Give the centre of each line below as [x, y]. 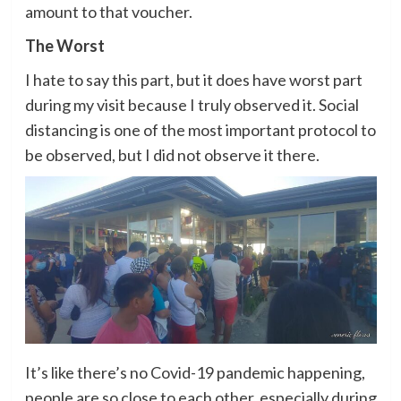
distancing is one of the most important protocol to [200, 129]
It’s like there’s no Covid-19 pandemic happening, [195, 372]
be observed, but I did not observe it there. [172, 154]
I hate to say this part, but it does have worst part [193, 79]
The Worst [64, 45]
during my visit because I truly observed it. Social [192, 104]
